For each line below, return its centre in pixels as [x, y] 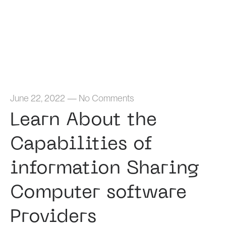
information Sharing [104, 169]
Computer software [98, 193]
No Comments [106, 98]
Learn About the [83, 121]
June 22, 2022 [37, 98]
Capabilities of [81, 145]
